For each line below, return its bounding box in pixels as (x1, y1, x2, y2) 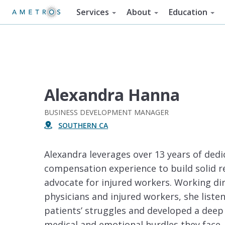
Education (168, 7, 207, 18)
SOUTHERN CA (58, 121, 108, 130)
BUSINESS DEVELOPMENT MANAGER (44, 107, 169, 117)
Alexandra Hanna (44, 84, 180, 105)
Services (76, 7, 109, 18)
